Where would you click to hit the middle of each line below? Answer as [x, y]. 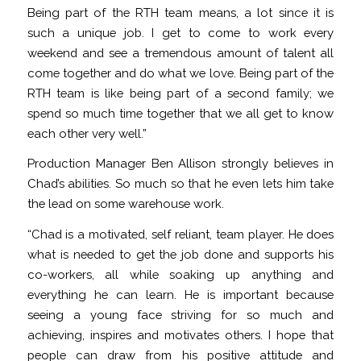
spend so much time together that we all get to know [180, 113]
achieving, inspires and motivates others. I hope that [180, 335]
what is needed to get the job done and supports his [180, 255]
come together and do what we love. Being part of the [180, 73]
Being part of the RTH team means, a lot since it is [180, 12]
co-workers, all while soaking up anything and [180, 275]
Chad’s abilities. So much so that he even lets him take [180, 184]
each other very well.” [87, 133]
